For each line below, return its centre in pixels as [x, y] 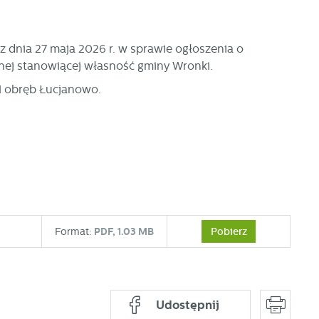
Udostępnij [188, 305]
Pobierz [229, 231]
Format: [74, 231]
